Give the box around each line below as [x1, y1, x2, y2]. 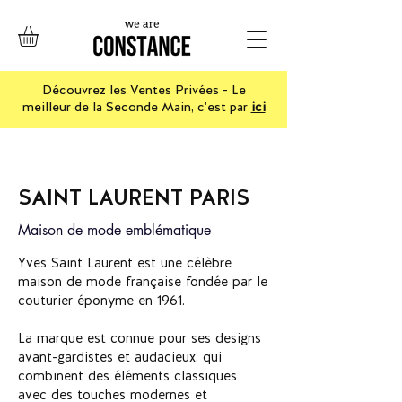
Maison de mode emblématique [18, 221, 211, 240]
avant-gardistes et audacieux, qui [18, 348, 222, 367]
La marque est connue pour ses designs [18, 329, 261, 348]
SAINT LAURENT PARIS [18, 183, 249, 212]
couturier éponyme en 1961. [18, 292, 185, 310]
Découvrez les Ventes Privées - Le [41, 82, 246, 99]
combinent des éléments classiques [18, 367, 237, 386]
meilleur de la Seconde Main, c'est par [22, 99, 251, 116]
